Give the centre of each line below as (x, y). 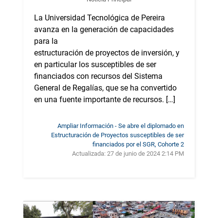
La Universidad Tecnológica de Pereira (100, 18)
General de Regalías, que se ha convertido (105, 88)
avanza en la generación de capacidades (104, 30)
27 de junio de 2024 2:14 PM (145, 154)
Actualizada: (90, 154)
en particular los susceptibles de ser (95, 65)
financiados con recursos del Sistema (98, 76)
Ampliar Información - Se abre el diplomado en (121, 126)
